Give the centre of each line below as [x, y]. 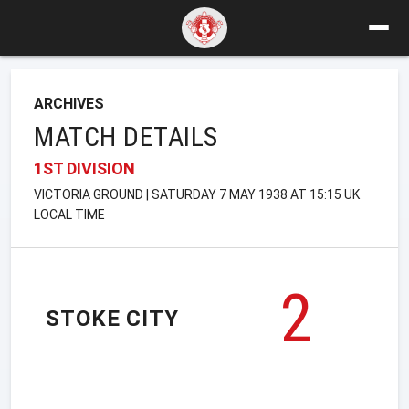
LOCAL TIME [69, 214]
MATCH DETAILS [126, 136]
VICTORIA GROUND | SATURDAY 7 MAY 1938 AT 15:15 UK [197, 194]
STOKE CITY [112, 319]
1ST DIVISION [84, 168]
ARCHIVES [69, 103]
